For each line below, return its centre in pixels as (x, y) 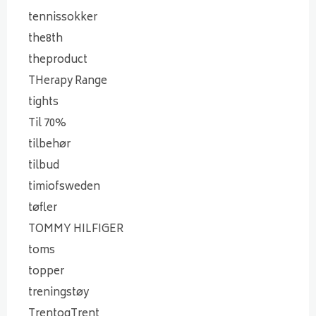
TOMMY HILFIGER (76, 229)
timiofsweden (64, 187)
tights (43, 102)
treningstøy (59, 293)
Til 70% (47, 123)
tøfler (43, 208)
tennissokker (63, 18)
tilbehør (49, 145)
